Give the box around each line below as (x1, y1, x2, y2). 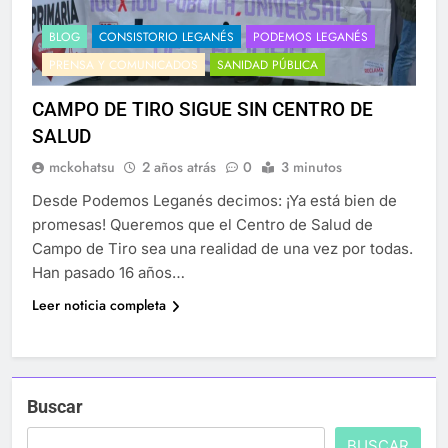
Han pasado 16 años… (32, 263, 185, 283)
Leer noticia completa (32, 295, 166, 316)
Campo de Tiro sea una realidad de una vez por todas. (32, 239, 413, 259)
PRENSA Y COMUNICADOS (49, 56, 198, 75)
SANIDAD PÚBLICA (217, 56, 318, 75)
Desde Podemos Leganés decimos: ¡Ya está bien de (32, 191, 397, 211)
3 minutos (281, 157, 342, 178)
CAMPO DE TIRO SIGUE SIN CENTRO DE (32, 98, 373, 122)
